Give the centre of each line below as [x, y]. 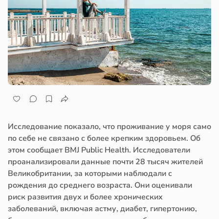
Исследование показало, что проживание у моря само [109, 127]
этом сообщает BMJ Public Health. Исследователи [99, 150]
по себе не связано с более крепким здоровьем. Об [104, 139]
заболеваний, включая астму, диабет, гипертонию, [102, 209]
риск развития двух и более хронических [85, 197]
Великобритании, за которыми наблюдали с [90, 174]
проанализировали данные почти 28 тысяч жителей [105, 162]
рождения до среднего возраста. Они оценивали [100, 186]
